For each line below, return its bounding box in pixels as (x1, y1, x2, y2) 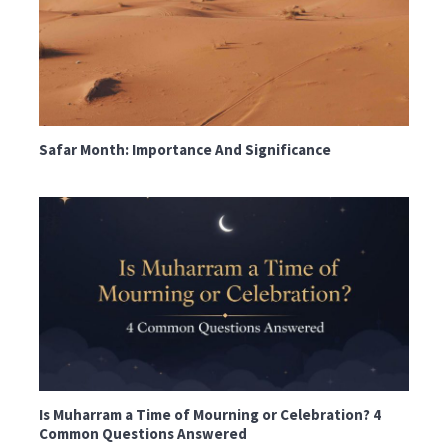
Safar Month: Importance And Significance (39, 139, 332, 159)
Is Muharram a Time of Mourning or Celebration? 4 (39, 405, 382, 425)
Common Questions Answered (39, 424, 248, 444)
